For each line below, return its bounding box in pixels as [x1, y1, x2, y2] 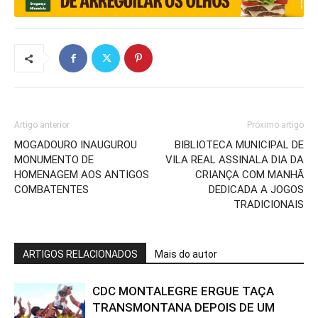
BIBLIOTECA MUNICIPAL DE [175, 138, 304, 152]
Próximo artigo [247, 120, 304, 131]
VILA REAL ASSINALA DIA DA [165, 153, 304, 167]
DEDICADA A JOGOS [209, 183, 304, 197]
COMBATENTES [14, 183, 89, 197]
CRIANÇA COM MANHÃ [195, 168, 304, 182]
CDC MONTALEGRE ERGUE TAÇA [92, 284, 274, 299]
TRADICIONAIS [234, 198, 304, 212]
